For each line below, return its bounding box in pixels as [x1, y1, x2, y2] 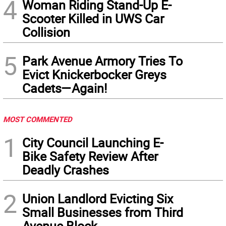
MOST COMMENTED [3, 114, 72, 124]
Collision [22, 24, 70, 40]
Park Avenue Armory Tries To [22, 52, 183, 69]
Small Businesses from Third [22, 204, 183, 220]
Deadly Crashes [22, 161, 109, 178]
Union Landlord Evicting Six [22, 190, 173, 207]
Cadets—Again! [22, 80, 107, 96]
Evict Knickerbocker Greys [22, 66, 166, 83]
